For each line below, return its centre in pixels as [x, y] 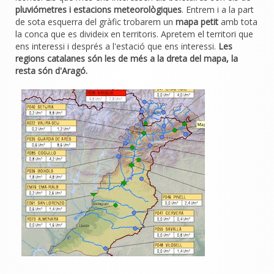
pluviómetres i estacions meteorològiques [98, 9]
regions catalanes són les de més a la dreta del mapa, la [127, 58]
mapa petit [197, 21]
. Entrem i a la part [218, 9]
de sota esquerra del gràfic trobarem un [95, 21]
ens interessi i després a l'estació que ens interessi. [117, 46]
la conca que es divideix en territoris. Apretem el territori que [134, 34]
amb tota [238, 21]
